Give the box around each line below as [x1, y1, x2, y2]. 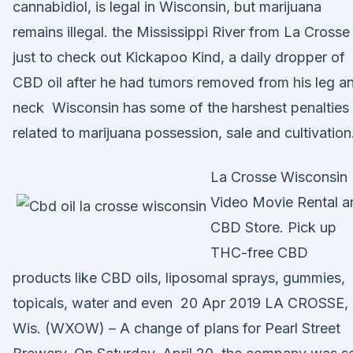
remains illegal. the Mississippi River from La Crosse [13, 24, 350, 40]
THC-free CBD [210, 244, 308, 261]
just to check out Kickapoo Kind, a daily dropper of [13, 49, 345, 65]
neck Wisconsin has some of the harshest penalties [13, 99, 349, 116]
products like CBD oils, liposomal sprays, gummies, [13, 269, 345, 286]
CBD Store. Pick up [210, 219, 336, 236]
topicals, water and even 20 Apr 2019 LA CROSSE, [13, 295, 348, 311]
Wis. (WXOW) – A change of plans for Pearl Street [13, 320, 340, 336]
